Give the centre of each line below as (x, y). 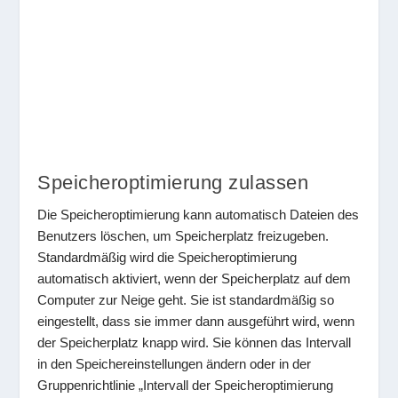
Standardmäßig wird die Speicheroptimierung (167, 258)
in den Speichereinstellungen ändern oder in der (175, 364)
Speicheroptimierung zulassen (173, 183)
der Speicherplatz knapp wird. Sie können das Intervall (195, 343)
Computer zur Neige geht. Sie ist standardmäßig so (186, 300)
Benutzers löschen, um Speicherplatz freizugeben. (183, 236)
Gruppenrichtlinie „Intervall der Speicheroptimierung (186, 386)
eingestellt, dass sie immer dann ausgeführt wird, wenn (196, 322)
